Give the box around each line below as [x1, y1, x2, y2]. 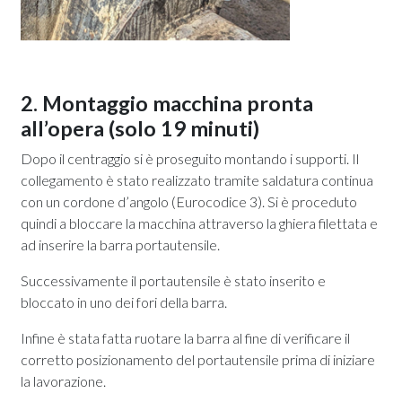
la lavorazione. [21, 371, 106, 389]
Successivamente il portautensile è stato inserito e [21, 271, 326, 289]
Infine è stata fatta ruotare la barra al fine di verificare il [21, 328, 350, 346]
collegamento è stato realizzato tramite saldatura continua [21, 170, 373, 188]
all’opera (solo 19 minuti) [21, 115, 259, 141]
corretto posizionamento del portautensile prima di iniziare [21, 350, 375, 368]
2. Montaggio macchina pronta [21, 90, 313, 116]
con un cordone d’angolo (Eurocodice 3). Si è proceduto [21, 192, 357, 210]
